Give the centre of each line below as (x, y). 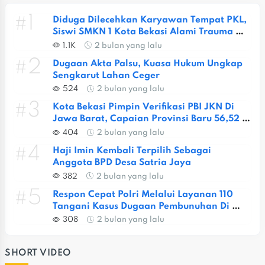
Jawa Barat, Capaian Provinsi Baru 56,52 (146, 119)
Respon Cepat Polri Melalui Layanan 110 (143, 194)
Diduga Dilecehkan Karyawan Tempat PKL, (150, 20)
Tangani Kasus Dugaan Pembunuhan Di (141, 206)
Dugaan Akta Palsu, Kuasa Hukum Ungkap (148, 64)
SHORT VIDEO (38, 253)
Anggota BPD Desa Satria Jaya (122, 163)
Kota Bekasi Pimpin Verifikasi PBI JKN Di (143, 107)
